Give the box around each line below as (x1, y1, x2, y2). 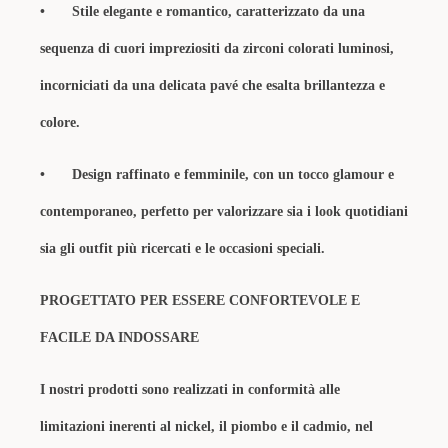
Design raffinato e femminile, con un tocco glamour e (72, 167, 394, 182)
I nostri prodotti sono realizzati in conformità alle (40, 382, 340, 397)
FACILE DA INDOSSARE (40, 330, 199, 345)
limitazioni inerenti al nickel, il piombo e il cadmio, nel (40, 419, 373, 434)
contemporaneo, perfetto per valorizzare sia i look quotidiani (40, 204, 408, 219)
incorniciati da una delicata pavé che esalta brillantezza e (40, 78, 385, 93)
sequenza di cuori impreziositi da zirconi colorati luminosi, (40, 41, 394, 56)
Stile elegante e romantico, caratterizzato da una (72, 4, 365, 19)
